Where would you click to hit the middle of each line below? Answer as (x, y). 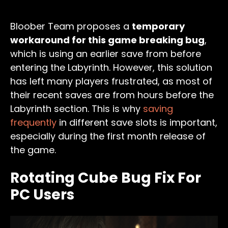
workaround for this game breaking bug (107, 40)
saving (158, 109)
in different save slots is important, (137, 123)
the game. (33, 150)
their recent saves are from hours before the (112, 95)
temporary (158, 26)
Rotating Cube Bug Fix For (106, 178)
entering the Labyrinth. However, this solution (111, 68)
